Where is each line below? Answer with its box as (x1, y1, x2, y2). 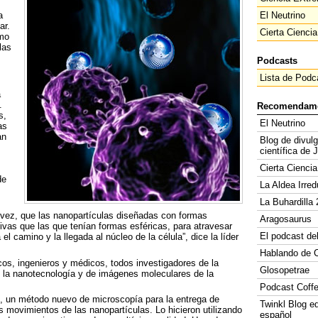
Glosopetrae (259, 265, 309, 275)
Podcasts (256, 55, 297, 66)
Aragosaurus (259, 214, 312, 224)
